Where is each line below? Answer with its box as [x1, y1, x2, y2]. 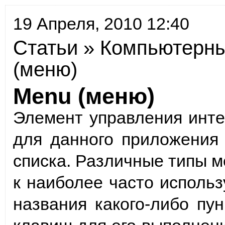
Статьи [13, 37, 78, 59]
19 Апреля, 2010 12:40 [13, 14, 189, 33]
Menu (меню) [13, 83, 155, 109]
